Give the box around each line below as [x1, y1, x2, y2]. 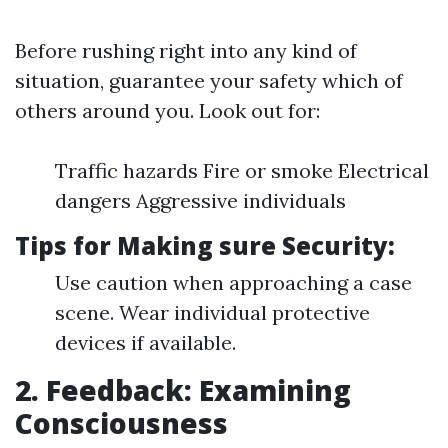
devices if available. [55, 330, 236, 355]
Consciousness [15, 404, 228, 442]
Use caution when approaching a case [55, 270, 412, 295]
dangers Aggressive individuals [55, 188, 346, 213]
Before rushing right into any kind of [15, 38, 357, 63]
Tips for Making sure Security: [15, 229, 395, 262]
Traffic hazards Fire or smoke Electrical [55, 158, 429, 183]
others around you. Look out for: [15, 98, 320, 123]
